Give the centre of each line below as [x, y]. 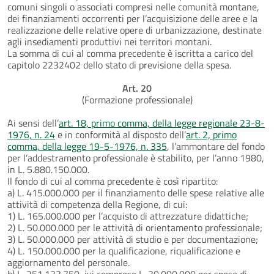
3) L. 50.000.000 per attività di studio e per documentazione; [133, 239]
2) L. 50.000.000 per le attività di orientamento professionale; [135, 227]
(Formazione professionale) [137, 99]
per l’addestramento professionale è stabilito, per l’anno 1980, [136, 157]
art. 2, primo [211, 134]
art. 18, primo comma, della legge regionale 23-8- [162, 123]
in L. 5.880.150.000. [48, 169]
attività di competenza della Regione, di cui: [97, 204]
